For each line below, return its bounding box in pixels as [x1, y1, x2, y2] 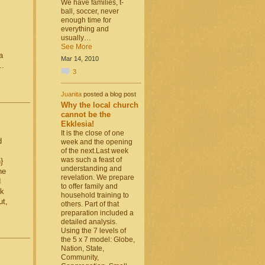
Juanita [60, 91, 82, 98]
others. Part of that [60, 199, 119, 208]
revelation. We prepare [60, 173, 134, 182]
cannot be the [60, 109, 111, 119]
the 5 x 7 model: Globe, [60, 235, 135, 244]
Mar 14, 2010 [60, 55, 99, 63]
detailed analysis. [60, 217, 117, 226]
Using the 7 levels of [60, 226, 126, 235]
